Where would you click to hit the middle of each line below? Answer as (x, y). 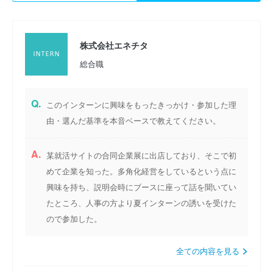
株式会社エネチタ (114, 45)
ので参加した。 (74, 219)
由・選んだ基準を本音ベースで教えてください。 (133, 121)
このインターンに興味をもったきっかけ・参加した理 (141, 105)
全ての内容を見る (209, 251)
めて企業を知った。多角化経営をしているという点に (141, 171)
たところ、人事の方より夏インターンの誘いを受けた (141, 203)
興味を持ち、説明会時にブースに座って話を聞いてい (141, 187)
